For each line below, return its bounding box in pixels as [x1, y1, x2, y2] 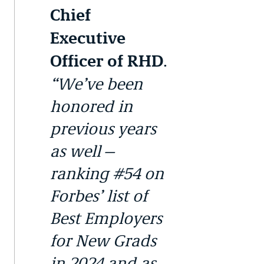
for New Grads [50, 231, 156, 250]
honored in [50, 97, 133, 116]
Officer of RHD [50, 52, 163, 71]
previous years [50, 119, 156, 138]
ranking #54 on [50, 164, 164, 183]
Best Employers [50, 209, 162, 228]
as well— [50, 141, 117, 161]
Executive [50, 29, 126, 48]
